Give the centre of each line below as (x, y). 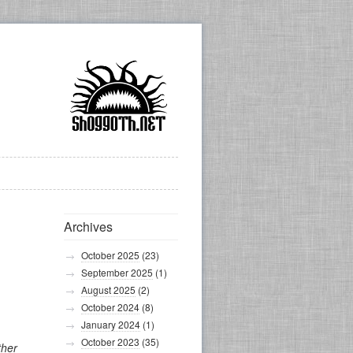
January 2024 (111, 324)
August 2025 (108, 290)
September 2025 (117, 272)
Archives (88, 227)
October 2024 (110, 307)
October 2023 (110, 342)
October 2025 (110, 255)
